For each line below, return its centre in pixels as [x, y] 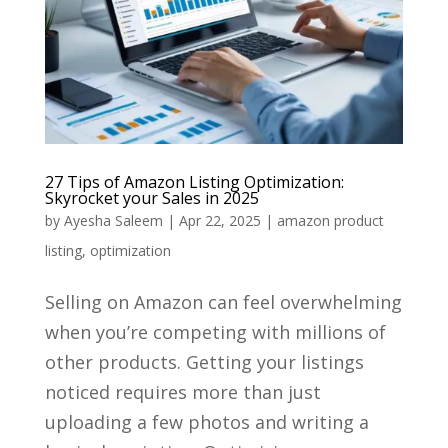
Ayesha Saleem [113, 220]
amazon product [330, 220]
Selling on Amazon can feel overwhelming [223, 301]
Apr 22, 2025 [219, 220]
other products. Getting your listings [204, 361]
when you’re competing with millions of [215, 331]
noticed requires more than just [182, 391]
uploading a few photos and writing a [206, 421]
